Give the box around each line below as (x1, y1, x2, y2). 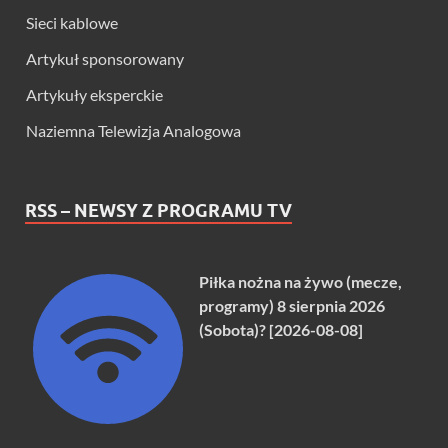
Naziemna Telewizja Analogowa (26, 120, 241, 140)
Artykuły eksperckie (26, 84, 163, 104)
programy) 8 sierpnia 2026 (199, 295, 386, 315)
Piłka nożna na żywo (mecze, (199, 271, 403, 291)
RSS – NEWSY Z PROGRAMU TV (25, 199, 292, 221)
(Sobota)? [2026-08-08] (199, 319, 364, 339)
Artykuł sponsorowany (26, 48, 184, 68)
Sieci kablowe (26, 12, 118, 32)
